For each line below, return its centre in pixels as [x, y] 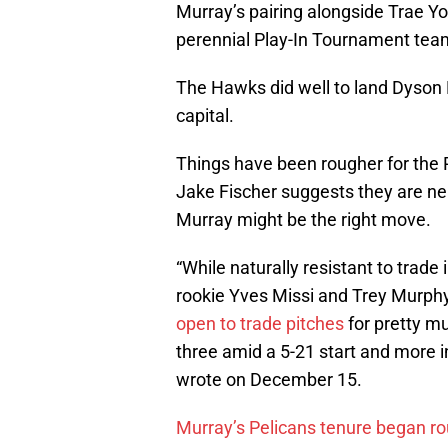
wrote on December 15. [269, 380]
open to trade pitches [260, 324]
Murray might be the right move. [303, 220]
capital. [205, 116]
